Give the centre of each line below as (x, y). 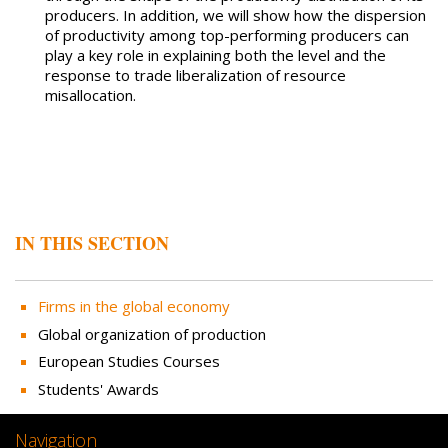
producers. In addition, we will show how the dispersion (235, 15)
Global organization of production (151, 333)
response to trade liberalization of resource (195, 75)
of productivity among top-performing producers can (227, 35)
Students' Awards (98, 388)
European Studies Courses (128, 361)
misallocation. (92, 95)
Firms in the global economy (133, 306)
